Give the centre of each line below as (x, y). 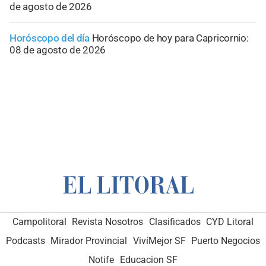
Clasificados (175, 222)
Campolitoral (39, 222)
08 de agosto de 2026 (58, 50)
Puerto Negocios (226, 241)
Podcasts (25, 241)
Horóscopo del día (50, 38)
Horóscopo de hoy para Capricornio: (170, 38)
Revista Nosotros (108, 222)
